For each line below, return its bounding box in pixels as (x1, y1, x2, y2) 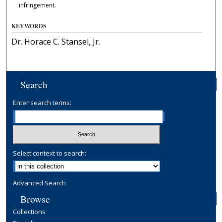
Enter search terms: (13, 98, 72, 107)
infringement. (18, 1, 56, 10)
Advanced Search (13, 178, 66, 188)
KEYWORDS (11, 21, 47, 30)
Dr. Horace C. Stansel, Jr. (11, 36, 101, 47)
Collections (13, 207, 46, 217)
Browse (20, 192, 51, 206)
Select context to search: (13, 149, 87, 158)
